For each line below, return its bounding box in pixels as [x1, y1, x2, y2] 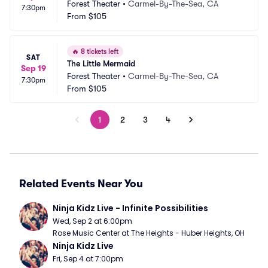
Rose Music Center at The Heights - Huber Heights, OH [53, 228, 245, 238]
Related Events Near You [19, 178, 143, 190]
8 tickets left [79, 47, 118, 56]
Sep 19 [21, 63, 46, 73]
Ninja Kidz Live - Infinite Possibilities [53, 202, 208, 214]
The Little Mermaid [67, 59, 135, 68]
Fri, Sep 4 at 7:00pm [53, 254, 123, 264]
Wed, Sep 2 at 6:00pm [53, 216, 132, 226]
